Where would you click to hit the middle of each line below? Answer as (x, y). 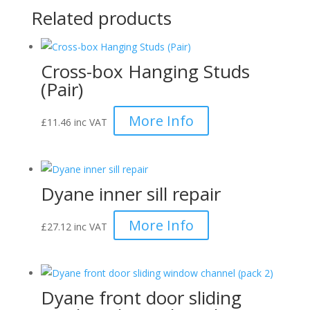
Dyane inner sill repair (130, 193)
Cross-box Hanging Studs (145, 71)
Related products (101, 18)
